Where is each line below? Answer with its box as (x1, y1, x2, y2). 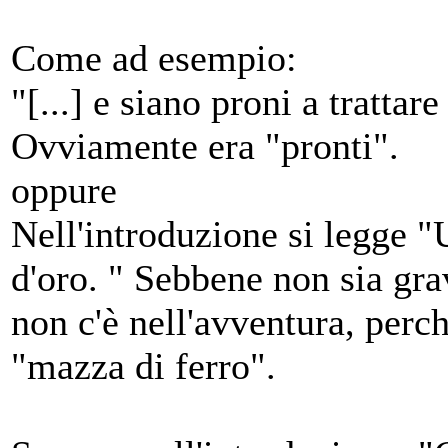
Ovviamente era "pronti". (11, 125, 399, 168)
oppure (11, 169, 117, 212)
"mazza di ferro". (11, 345, 276, 388)
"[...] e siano (11, 81, 211, 124)
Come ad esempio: (11, 37, 297, 80)
